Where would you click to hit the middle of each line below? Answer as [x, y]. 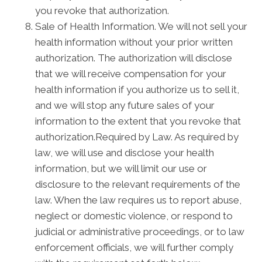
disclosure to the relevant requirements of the [138, 184]
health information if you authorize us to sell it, [137, 89]
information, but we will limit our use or [121, 168]
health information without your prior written [134, 42]
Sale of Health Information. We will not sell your [141, 26]
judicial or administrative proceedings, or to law [140, 232]
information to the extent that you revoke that [138, 121]
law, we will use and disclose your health [125, 153]
